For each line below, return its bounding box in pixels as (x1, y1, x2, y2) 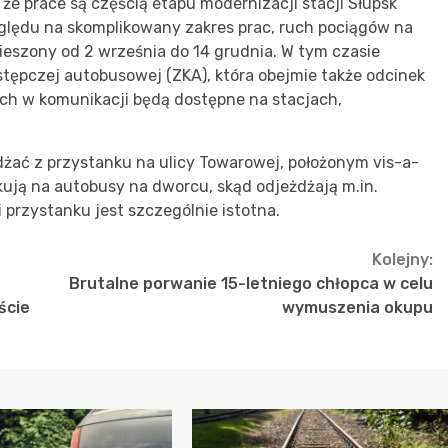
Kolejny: (372, 249, 433, 269)
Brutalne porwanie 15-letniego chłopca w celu (69, 273, 433, 293)
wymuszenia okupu (282, 297, 433, 317)
